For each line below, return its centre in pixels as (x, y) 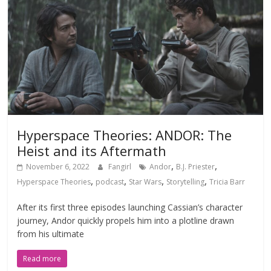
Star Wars (145, 181)
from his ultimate (51, 233)
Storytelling (186, 181)
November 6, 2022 (58, 166)
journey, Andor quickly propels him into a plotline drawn (126, 220)
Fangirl (121, 166)
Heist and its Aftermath (92, 150)
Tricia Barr (227, 181)
